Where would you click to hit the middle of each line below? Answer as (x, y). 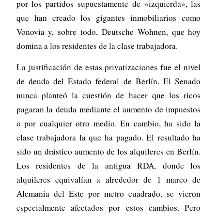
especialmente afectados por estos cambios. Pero (108, 207)
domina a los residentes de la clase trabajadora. (97, 46)
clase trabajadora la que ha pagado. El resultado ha (108, 137)
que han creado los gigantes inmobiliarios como (108, 18)
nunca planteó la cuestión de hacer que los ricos (108, 95)
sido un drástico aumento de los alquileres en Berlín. (108, 151)
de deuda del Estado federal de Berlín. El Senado (108, 81)
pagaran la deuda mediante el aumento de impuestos (108, 109)
